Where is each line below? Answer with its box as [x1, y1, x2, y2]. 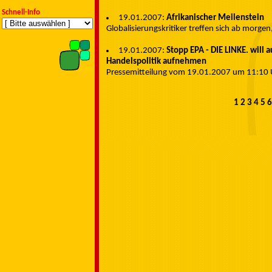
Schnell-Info [2, 8, 40, 16]
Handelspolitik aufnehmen [106, 56, 206, 66]
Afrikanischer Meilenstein [166, 13, 264, 22]
